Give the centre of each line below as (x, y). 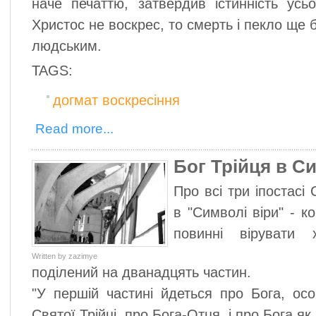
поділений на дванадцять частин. (141, 272)
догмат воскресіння (116, 100)
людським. (67, 46)
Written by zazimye (65, 256)
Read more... (74, 129)
